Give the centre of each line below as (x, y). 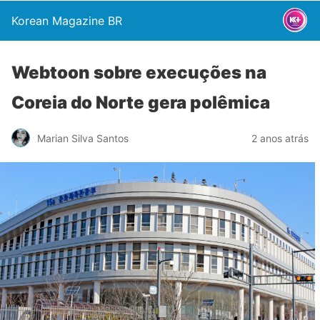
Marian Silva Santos (83, 138)
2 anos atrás (280, 138)
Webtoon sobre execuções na (139, 72)
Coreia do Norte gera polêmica (141, 102)
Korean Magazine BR (67, 21)
